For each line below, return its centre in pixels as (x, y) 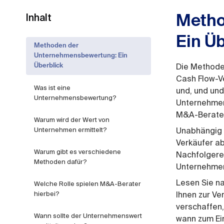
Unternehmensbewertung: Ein (81, 56)
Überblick (48, 66)
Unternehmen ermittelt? (70, 130)
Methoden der (56, 46)
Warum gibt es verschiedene (77, 152)
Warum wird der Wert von (72, 120)
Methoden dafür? (60, 162)
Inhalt (39, 18)
